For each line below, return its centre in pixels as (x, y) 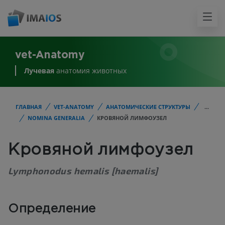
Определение (52, 209)
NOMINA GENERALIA (56, 118)
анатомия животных (90, 71)
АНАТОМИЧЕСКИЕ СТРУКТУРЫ (148, 107)
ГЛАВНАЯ (29, 107)
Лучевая (39, 71)
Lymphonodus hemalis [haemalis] (83, 171)
